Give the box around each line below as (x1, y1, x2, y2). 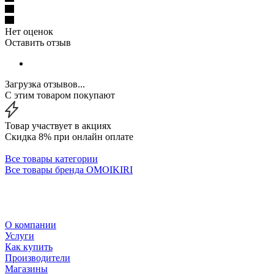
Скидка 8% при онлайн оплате (5, 131, 133, 142)
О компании (5, 219, 56, 230)
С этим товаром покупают (5, 89, 115, 100)
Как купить (5, 241, 53, 252)
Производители (5, 252, 70, 263)
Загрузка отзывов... (5, 78, 85, 89)
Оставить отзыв (5, 37, 71, 48)
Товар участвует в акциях (5, 120, 111, 131)
